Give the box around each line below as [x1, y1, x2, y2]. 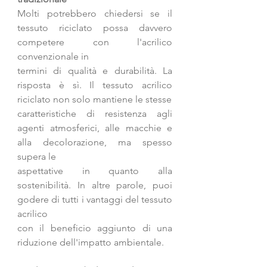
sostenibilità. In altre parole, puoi [17, 179, 172, 191]
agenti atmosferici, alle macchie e [17, 122, 172, 134]
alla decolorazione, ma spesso [17, 136, 172, 148]
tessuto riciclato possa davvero [17, 22, 172, 34]
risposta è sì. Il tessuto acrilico [17, 79, 172, 91]
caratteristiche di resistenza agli [17, 108, 172, 120]
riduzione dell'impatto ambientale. [17, 237, 164, 249]
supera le [17, 151, 56, 163]
